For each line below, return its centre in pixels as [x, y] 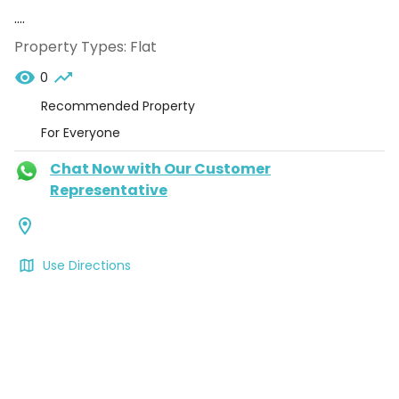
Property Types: [70, 47]
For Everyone [81, 133]
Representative [109, 190]
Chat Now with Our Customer [160, 169]
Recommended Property [118, 106]
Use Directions [87, 265]
